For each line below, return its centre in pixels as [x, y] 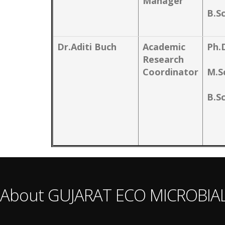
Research [163, 59]
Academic [164, 47]
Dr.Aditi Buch [87, 47]
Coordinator [171, 72]
